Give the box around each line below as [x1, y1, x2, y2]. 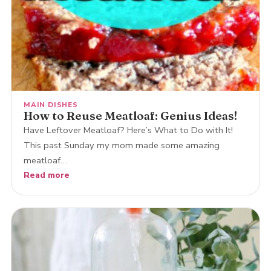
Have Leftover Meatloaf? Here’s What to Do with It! [23, 123, 233, 136]
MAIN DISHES [23, 99, 78, 109]
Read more [23, 169, 70, 181]
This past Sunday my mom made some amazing [23, 139, 220, 151]
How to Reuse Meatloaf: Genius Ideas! [23, 108, 237, 123]
